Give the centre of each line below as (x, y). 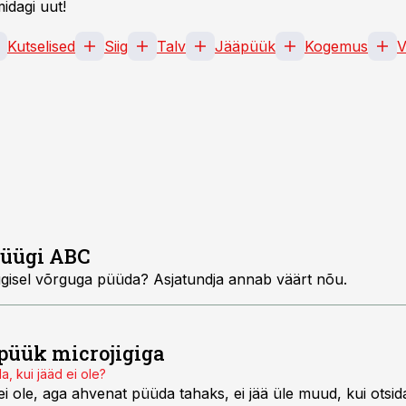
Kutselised (41, 46)
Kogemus (336, 46)
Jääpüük (245, 46)
